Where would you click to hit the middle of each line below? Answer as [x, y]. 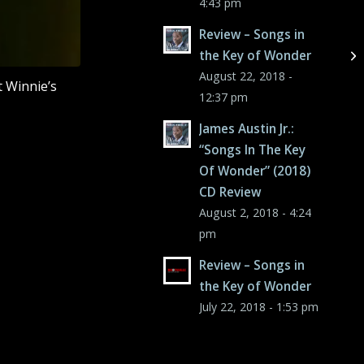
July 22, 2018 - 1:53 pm [259, 307]
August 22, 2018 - [246, 76]
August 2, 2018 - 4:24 [256, 212]
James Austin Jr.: [247, 128]
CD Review [230, 192]
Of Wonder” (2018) [255, 171]
